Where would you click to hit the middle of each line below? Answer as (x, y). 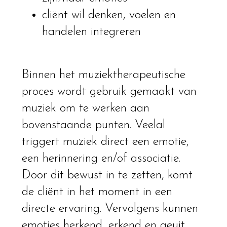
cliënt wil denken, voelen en (109, 15)
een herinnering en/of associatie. (101, 159)
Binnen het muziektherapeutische (103, 75)
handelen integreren (91, 32)
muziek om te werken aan (85, 109)
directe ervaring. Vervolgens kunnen (110, 209)
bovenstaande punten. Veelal (93, 125)
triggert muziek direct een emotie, (105, 142)
